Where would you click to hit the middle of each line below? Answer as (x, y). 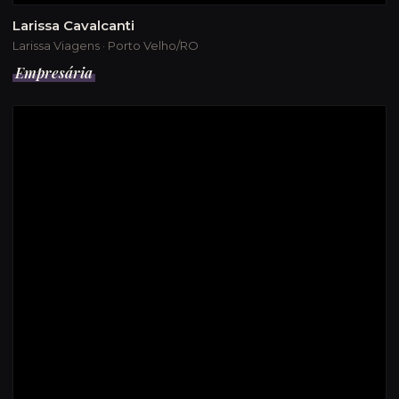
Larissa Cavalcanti (73, 25)
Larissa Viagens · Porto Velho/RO (106, 45)
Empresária (54, 72)
